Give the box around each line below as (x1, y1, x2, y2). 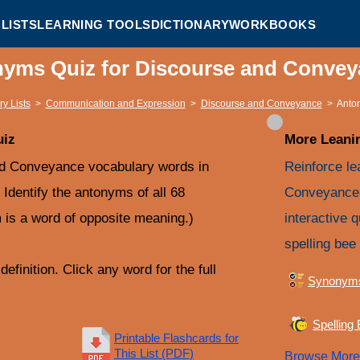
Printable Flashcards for (114, 331, 239, 345)
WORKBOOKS (229, 17, 317, 31)
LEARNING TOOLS (37, 17, 151, 31)
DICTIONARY (150, 17, 230, 31)
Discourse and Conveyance (200, 98, 322, 109)
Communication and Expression (45, 98, 186, 109)
